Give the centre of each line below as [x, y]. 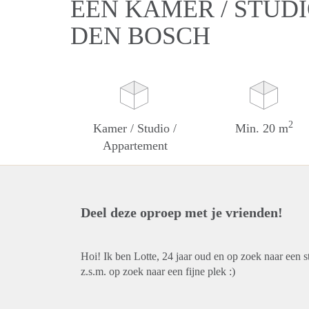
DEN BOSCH [140, 36]
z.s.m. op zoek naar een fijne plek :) [158, 271]
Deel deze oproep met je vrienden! [182, 212]
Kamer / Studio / [135, 128]
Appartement [135, 146]
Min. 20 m [262, 128]
